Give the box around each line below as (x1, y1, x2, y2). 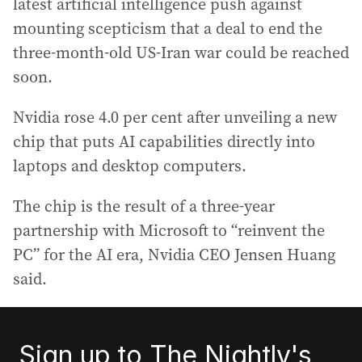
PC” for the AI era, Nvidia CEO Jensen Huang (13, 243, 335, 266)
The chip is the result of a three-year (13, 195, 275, 217)
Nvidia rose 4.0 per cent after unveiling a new (13, 106, 337, 128)
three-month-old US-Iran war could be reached (13, 41, 349, 64)
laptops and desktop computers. (13, 154, 246, 177)
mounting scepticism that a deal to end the (13, 17, 322, 40)
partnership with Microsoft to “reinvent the (13, 219, 325, 242)
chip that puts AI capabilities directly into (13, 130, 315, 153)
